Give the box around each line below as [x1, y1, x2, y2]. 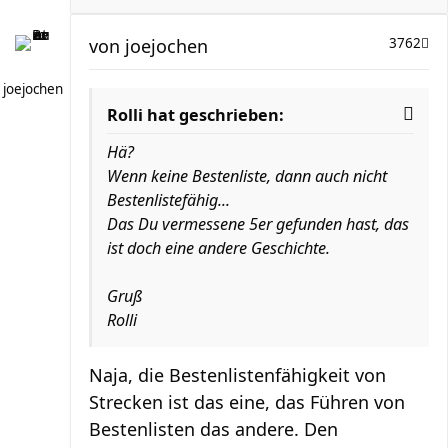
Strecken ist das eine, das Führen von [89, 390, 405, 414]
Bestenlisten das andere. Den [89, 417, 338, 441]
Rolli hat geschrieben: [107, 104, 284, 126]
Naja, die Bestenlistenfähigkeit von [89, 363, 386, 387]
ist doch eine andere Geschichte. [107, 237, 330, 259]
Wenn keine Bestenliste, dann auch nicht [107, 165, 387, 187]
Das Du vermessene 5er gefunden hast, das [107, 213, 409, 235]
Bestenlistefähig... [107, 189, 230, 211]
